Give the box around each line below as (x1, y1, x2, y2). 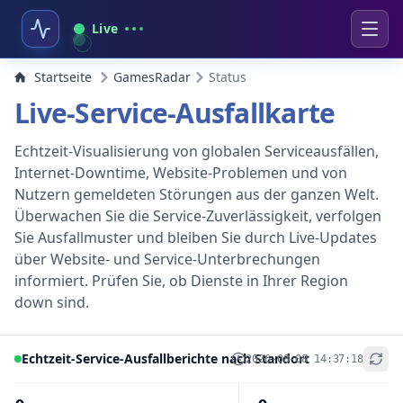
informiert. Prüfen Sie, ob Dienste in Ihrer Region (14, 271, 348, 291)
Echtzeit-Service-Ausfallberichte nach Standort (22, 350, 309, 367)
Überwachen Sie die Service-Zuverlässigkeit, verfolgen (14, 206, 381, 226)
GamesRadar (113, 68, 191, 85)
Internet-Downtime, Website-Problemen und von (14, 163, 347, 183)
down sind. (14, 292, 89, 312)
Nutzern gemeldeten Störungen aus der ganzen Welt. (14, 184, 379, 204)
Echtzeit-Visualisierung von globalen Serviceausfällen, (14, 141, 379, 161)
